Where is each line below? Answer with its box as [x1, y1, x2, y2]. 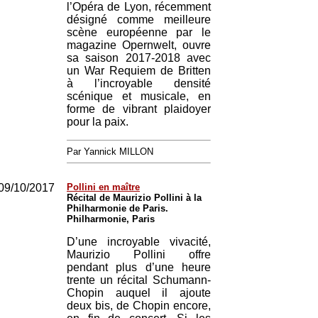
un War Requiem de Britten [67, 65, 211, 77]
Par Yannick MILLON [67, 146, 153, 157]
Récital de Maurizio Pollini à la [67, 192, 202, 203]
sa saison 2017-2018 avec [67, 52, 211, 64]
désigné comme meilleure [67, 13, 211, 26]
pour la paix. [67, 116, 128, 128]
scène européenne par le [67, 26, 211, 38]
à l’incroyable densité [67, 77, 211, 89]
